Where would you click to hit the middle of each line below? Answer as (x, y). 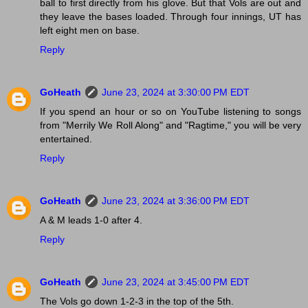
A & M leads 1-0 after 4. (91, 220)
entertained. (66, 139)
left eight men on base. (90, 31)
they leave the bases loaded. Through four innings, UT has (170, 17)
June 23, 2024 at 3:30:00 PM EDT (176, 92)
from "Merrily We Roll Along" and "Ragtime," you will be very (170, 125)
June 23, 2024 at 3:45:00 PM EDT (176, 282)
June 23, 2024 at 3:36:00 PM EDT (176, 201)
